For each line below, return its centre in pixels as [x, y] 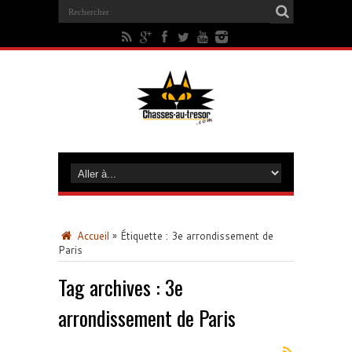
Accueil [92, 236]
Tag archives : [112, 287]
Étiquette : [146, 236]
